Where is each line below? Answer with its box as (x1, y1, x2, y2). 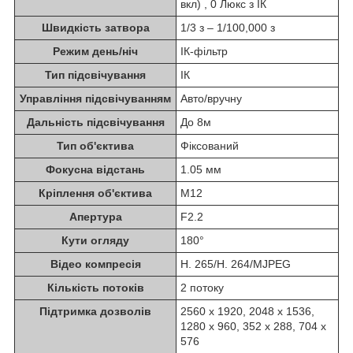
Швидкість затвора (41, 21, 150, 35)
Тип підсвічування (45, 69, 146, 82)
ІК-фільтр (180, 45, 228, 58)
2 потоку (180, 281, 224, 295)
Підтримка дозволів (39, 305, 151, 318)
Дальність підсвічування (26, 116, 165, 129)
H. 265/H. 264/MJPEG (180, 258, 291, 271)
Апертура (69, 210, 122, 224)
